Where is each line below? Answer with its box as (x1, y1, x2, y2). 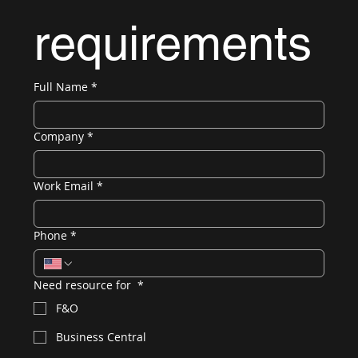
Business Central (55, 329, 146, 345)
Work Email (33, 178, 93, 194)
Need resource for (33, 277, 134, 293)
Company (33, 129, 84, 145)
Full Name (33, 79, 88, 95)
